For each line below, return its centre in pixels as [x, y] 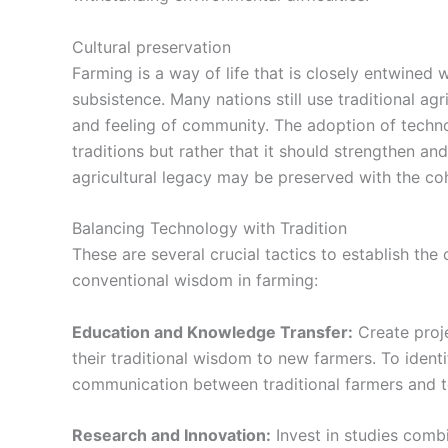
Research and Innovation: [171, 435]
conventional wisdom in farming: [195, 280]
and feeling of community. [173, 124]
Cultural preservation [151, 46]
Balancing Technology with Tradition [209, 228]
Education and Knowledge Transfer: [212, 331]
